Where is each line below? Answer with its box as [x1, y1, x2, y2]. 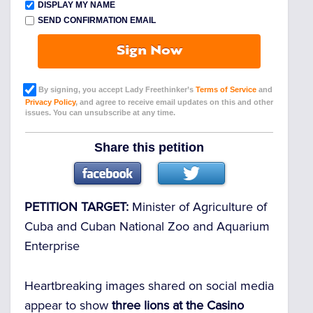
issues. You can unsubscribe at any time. [25, 108, 175, 117]
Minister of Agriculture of [132, 198, 267, 214]
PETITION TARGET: [24, 198, 132, 214]
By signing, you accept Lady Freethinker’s [34, 85, 196, 94]
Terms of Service [196, 85, 256, 94]
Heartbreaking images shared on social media [24, 277, 274, 293]
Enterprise [24, 238, 80, 254]
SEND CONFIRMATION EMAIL [38, 15, 156, 26]
